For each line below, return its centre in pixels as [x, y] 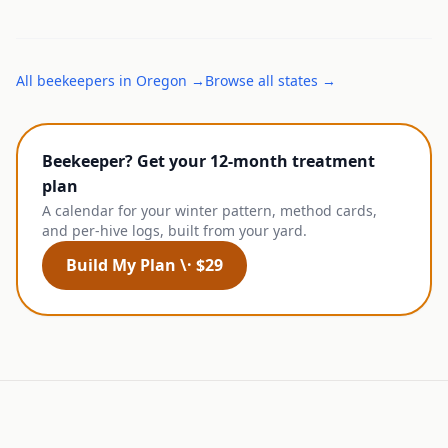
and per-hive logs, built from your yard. [174, 230]
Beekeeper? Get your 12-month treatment [208, 161]
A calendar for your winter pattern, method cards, [209, 210]
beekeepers [76, 80]
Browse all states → [270, 80]
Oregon [161, 80]
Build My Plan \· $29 [144, 265]
